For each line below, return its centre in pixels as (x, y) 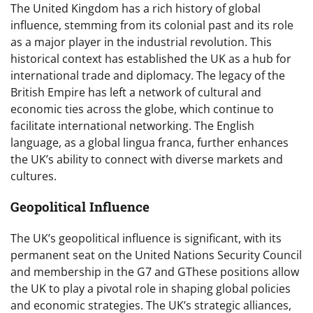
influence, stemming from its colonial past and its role (152, 25)
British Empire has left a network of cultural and (136, 92)
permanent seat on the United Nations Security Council (156, 255)
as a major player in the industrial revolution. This (141, 42)
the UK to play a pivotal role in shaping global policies (151, 289)
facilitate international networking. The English (132, 125)
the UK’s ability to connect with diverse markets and (147, 159)
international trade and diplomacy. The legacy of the (148, 75)
